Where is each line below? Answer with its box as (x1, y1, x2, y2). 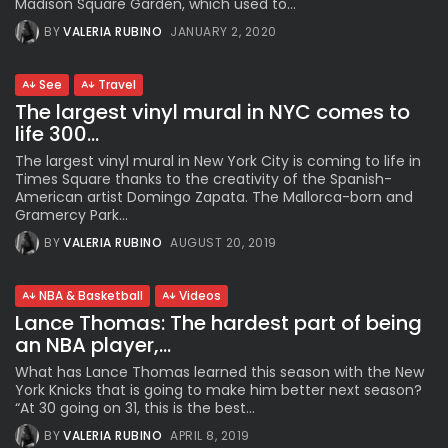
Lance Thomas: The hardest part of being (15, 309, 422, 338)
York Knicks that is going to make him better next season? (15, 380, 422, 401)
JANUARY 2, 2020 (170, 23, 277, 41)
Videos (179, 287, 221, 305)
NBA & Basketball (39, 287, 143, 305)
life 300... (15, 120, 99, 149)
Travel (98, 76, 136, 94)
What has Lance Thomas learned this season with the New (15, 362, 424, 383)
